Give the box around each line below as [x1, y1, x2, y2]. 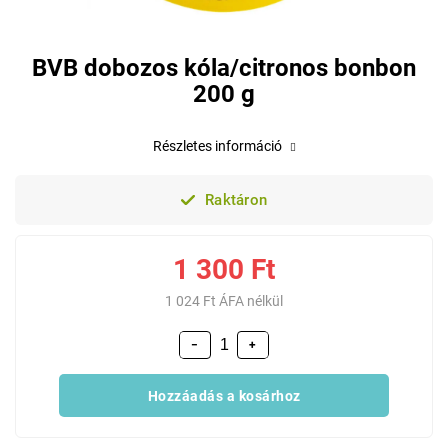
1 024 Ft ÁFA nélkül [165, 293, 283, 309]
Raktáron [200, 191, 268, 209]
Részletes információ [152, 138, 282, 154]
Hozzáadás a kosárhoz [147, 387, 301, 404]
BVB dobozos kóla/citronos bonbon [32, 54, 416, 82]
